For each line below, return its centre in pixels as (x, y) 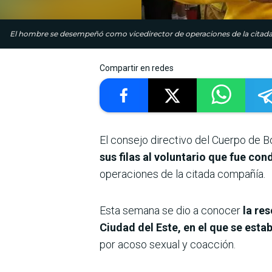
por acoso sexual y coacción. (168, 245)
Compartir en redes (137, 68)
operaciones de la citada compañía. (182, 174)
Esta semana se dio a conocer (171, 211)
